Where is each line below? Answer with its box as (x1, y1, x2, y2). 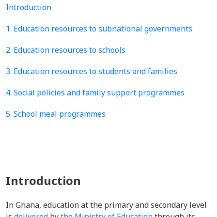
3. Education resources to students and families (6, 66, 177, 77)
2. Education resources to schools (6, 45, 125, 55)
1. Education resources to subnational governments (6, 23, 192, 34)
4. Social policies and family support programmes (6, 87, 185, 98)
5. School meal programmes (6, 108, 106, 119)
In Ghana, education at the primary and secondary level (6, 200, 207, 210)
